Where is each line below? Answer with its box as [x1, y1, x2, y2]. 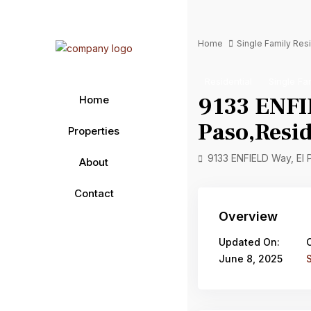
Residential [205, 76, 252, 87]
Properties [68, 124, 119, 137]
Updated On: [219, 236, 280, 248]
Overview [219, 209, 278, 224]
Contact [74, 186, 114, 200]
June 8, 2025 [219, 253, 283, 264]
